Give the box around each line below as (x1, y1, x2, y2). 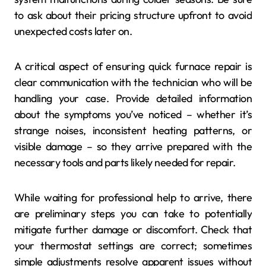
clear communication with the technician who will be (14, 75, 252, 89)
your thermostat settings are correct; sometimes (14, 238, 252, 252)
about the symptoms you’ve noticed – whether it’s (14, 107, 252, 121)
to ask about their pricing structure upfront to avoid (14, 8, 252, 22)
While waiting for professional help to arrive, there (14, 190, 252, 204)
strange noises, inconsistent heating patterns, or (14, 123, 252, 137)
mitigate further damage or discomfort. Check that (14, 222, 252, 236)
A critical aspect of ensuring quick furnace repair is (14, 59, 252, 73)
